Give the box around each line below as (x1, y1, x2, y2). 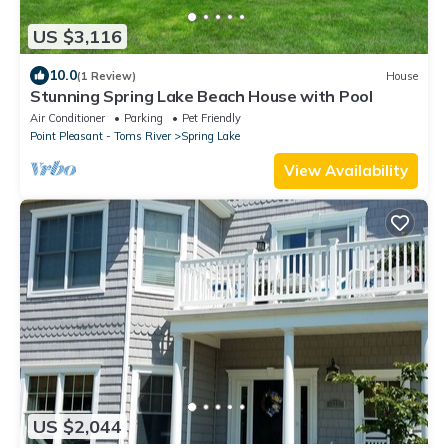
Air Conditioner (30, 111, 105, 126)
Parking (124, 111, 163, 126)
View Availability (284, 161, 408, 181)
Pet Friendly (182, 111, 241, 126)
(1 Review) (77, 68, 136, 83)
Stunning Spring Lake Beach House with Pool (30, 86, 373, 107)
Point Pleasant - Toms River (30, 129, 171, 144)
